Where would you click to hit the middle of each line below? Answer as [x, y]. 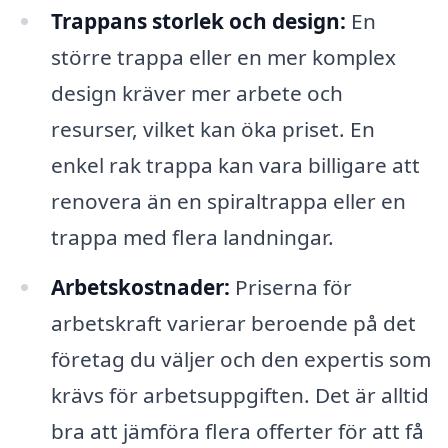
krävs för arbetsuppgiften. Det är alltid [239, 394]
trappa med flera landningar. [192, 236]
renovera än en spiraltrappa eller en [228, 200]
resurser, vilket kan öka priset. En [212, 128]
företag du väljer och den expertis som [240, 358]
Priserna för [290, 286]
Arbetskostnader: [140, 286]
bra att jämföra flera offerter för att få [237, 430]
